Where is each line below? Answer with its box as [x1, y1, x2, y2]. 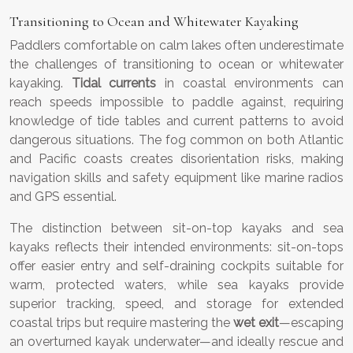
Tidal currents [71, 76, 157, 91]
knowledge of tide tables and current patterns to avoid [9, 113, 344, 129]
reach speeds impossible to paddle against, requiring [9, 95, 344, 110]
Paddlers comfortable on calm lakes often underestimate [9, 38, 344, 54]
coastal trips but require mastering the [9, 315, 233, 331]
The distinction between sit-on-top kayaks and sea [9, 221, 344, 236]
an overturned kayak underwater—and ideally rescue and [9, 334, 344, 350]
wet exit [233, 315, 279, 331]
